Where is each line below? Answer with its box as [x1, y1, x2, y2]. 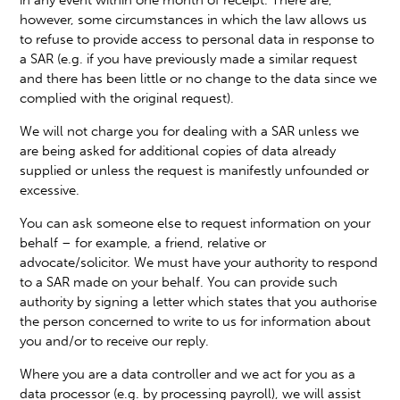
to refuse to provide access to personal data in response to [20, 30, 375, 47]
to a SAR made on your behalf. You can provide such [20, 273, 338, 290]
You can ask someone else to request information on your [20, 214, 371, 231]
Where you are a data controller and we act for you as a [20, 365, 356, 382]
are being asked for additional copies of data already [20, 142, 337, 159]
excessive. [20, 181, 80, 198]
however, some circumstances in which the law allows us [20, 11, 368, 28]
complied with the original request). [20, 89, 235, 106]
